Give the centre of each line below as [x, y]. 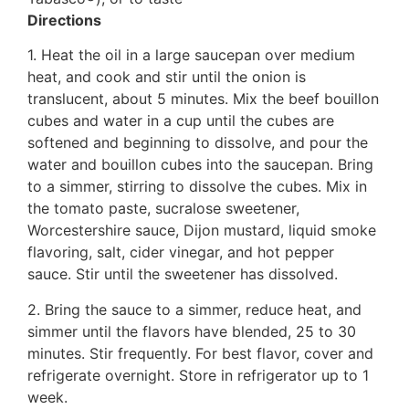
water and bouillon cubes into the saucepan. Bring [200, 165]
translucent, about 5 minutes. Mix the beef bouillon [203, 99]
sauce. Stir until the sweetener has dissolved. [183, 274]
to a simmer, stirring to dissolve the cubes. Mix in [197, 187]
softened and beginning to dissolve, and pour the [198, 143]
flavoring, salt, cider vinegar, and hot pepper [181, 252]
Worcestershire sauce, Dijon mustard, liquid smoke [202, 231]
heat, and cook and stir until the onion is [167, 77]
